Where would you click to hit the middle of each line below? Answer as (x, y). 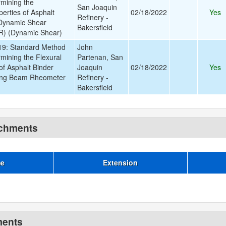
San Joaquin (97, 7)
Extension (120, 162)
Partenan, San (100, 57)
